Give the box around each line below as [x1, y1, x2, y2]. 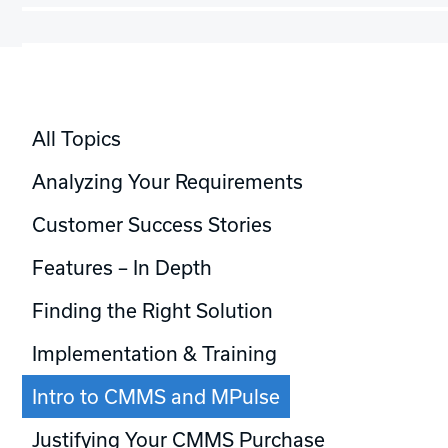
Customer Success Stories [32, 212, 272, 236]
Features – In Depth [32, 255, 212, 279]
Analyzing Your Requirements [32, 169, 303, 193]
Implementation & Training [32, 341, 277, 365]
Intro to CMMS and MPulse [32, 384, 280, 408]
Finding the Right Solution [32, 298, 273, 322]
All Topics [32, 126, 121, 150]
